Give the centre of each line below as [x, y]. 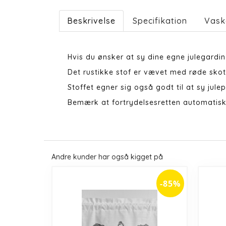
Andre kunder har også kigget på [107, 157]
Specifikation [160, 21]
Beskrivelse [91, 21]
